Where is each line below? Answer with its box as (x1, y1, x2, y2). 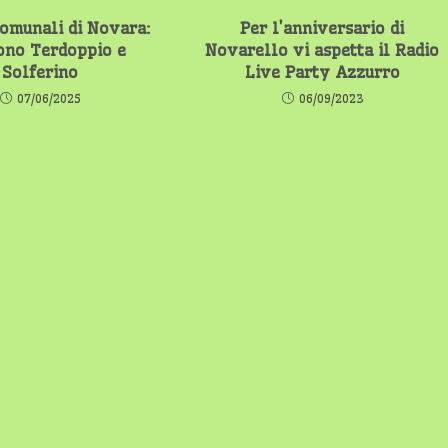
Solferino (2, 61, 79, 82)
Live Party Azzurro (244, 61, 400, 82)
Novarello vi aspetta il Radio (205, 39, 440, 60)
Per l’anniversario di (240, 17, 405, 38)
